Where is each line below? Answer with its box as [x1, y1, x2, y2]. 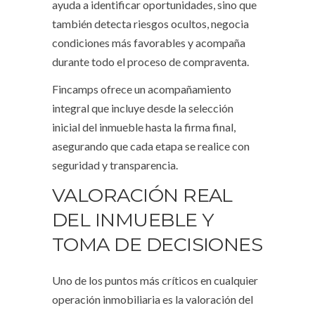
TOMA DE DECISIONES [52, 233, 263, 257]
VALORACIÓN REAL [52, 184, 233, 207]
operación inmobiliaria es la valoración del [52, 292, 253, 307]
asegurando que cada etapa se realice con [52, 139, 250, 153]
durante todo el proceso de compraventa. [52, 55, 249, 69]
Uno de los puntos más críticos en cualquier [52, 274, 258, 288]
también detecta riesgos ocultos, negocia [52, 17, 249, 31]
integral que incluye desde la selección [52, 101, 233, 115]
